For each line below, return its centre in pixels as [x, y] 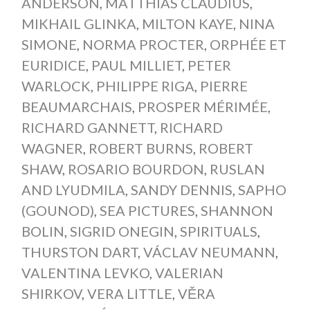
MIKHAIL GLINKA [79, 23]
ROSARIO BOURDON [136, 168]
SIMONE [49, 44]
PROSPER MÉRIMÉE [202, 106]
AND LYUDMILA [73, 189]
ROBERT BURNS [140, 148]
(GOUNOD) [57, 210]
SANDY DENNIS [181, 189]
